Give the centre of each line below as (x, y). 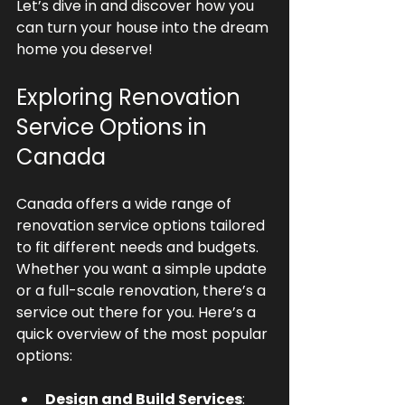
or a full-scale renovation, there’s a (143, 291)
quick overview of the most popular (144, 334)
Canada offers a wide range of (126, 204)
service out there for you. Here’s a (138, 312)
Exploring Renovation (131, 97)
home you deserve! (85, 49)
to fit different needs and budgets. (139, 247)
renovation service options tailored (142, 226)
